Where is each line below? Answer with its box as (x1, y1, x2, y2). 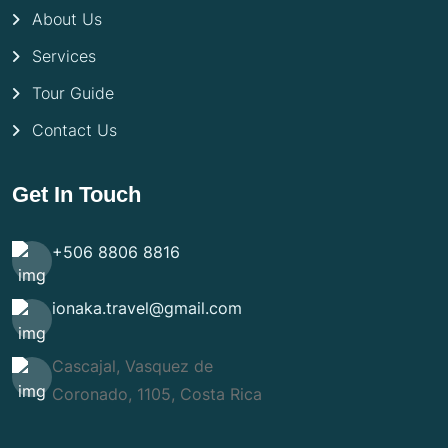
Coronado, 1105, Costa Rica (52, 384, 262, 405)
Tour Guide (32, 82, 114, 103)
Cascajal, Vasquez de (52, 356, 213, 377)
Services (32, 45, 96, 66)
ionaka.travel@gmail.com (52, 298, 242, 319)
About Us (32, 8, 102, 29)
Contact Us (32, 119, 117, 140)
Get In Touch (12, 182, 141, 208)
